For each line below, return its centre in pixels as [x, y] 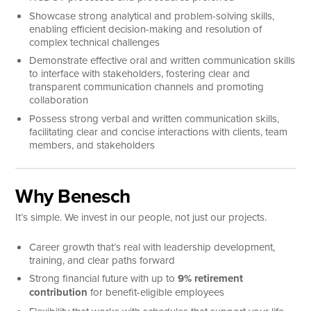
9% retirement [211, 278]
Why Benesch [73, 195]
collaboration [59, 100]
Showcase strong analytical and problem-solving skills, [152, 15]
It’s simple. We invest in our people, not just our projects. [141, 217]
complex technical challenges [95, 42]
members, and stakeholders [92, 144]
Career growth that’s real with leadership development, [152, 246]
